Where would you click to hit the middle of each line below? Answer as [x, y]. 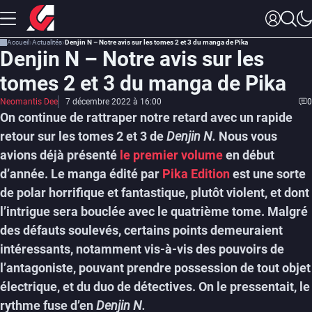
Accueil [18, 42]
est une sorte [268, 174]
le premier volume [171, 155]
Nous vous [248, 136]
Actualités [47, 42]
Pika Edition [196, 174]
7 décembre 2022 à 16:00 [114, 102]
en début [249, 155]
